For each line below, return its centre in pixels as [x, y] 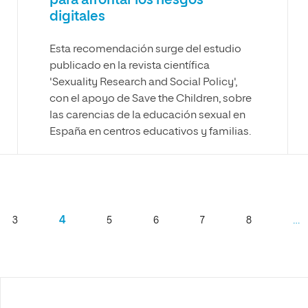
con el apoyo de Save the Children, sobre [151, 99]
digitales [78, 16]
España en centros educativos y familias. [151, 132]
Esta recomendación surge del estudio [146, 49]
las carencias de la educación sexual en [148, 115]
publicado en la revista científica [130, 66]
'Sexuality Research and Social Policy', [144, 82]
